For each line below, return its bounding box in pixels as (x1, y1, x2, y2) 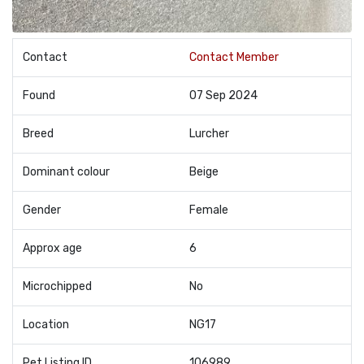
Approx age (23, 241, 82, 255)
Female (189, 203, 228, 217)
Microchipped (23, 279, 92, 293)
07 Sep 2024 (189, 89, 258, 102)
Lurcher (189, 127, 229, 141)
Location (23, 318, 69, 331)
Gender (23, 203, 61, 217)
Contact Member (189, 50, 279, 64)
